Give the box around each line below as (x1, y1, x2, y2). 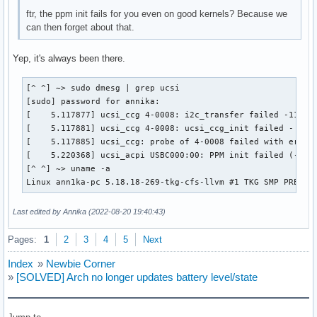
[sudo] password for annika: (26, 96, 161, 105)
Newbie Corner (46, 257, 115, 270)
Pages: (8, 234, 37, 245)
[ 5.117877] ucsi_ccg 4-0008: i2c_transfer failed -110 (26, 110, 304, 119)
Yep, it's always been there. (13, 52, 125, 64)
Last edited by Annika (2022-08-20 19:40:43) (13, 207, 166, 216)
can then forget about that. (26, 22, 135, 33)
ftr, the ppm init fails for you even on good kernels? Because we (26, 8, 288, 20)
